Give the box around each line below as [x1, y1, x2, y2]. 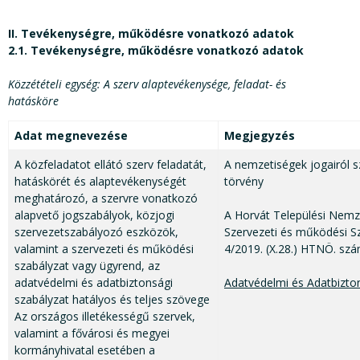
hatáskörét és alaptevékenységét [14, 174, 186, 190]
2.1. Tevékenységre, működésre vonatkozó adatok [8, 43, 304, 59]
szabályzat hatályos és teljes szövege [14, 292, 210, 308]
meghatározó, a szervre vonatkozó [14, 190, 198, 207]
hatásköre [8, 93, 59, 109]
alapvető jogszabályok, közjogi [14, 207, 174, 223]
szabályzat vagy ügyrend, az [14, 258, 160, 274]
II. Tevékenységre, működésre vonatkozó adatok [8, 26, 294, 42]
